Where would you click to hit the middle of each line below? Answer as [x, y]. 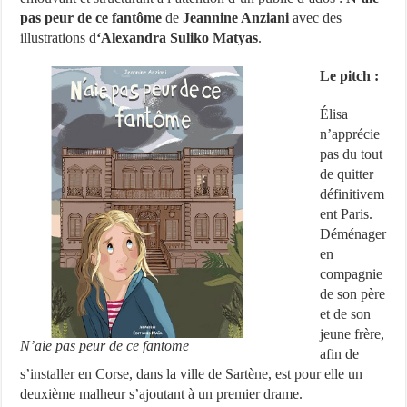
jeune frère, [352, 334]
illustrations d [59, 38]
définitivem [352, 194]
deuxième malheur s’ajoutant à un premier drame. [162, 394]
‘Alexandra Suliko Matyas [178, 38]
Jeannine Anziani [236, 18]
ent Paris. [347, 214]
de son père [353, 294]
